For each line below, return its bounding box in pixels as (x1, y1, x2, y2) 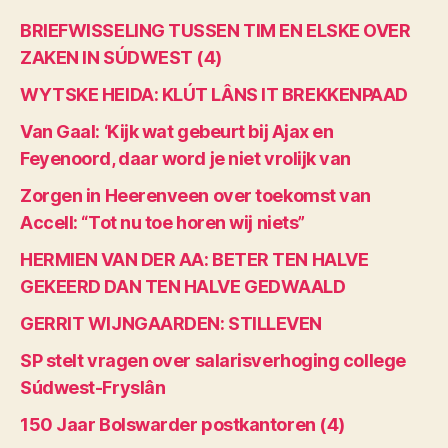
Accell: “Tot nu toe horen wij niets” (20, 211, 305, 233)
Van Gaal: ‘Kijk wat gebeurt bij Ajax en (20, 120, 334, 142)
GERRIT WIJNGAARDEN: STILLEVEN (20, 312, 322, 334)
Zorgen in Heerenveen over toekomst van (20, 184, 371, 206)
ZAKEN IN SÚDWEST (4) (20, 46, 223, 68)
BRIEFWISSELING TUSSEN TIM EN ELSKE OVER (20, 19, 411, 41)
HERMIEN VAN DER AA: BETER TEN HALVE (20, 248, 369, 270)
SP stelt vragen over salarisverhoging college (20, 349, 406, 371)
